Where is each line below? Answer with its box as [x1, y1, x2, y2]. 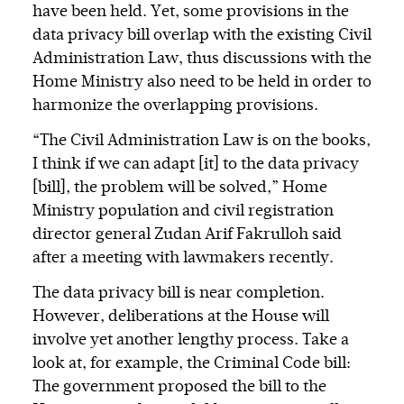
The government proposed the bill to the [32, 379, 326, 396]
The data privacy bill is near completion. [32, 285, 325, 302]
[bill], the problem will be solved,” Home [32, 179, 327, 197]
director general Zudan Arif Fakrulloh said [32, 226, 342, 243]
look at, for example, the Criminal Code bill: [32, 355, 351, 372]
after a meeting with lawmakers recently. [32, 250, 334, 267]
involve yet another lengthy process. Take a [32, 332, 349, 349]
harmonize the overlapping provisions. [32, 97, 318, 115]
